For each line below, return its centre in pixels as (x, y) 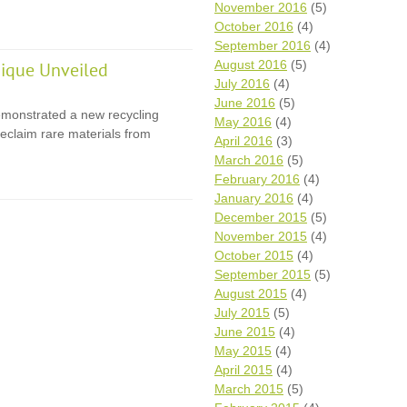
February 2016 (257, 179)
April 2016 (243, 141)
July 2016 (242, 84)
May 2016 (243, 122)
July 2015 (242, 313)
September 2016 (263, 45)
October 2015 (254, 255)
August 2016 (251, 65)
